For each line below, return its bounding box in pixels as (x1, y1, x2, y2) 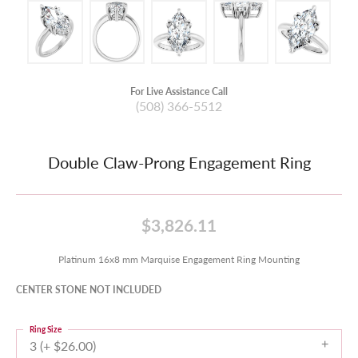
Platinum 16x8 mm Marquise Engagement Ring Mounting (58, 253, 300, 265)
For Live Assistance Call (130, 85, 228, 97)
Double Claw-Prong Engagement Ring (47, 151, 311, 173)
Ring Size (30, 324, 62, 335)
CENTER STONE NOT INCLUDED (16, 283, 161, 296)
